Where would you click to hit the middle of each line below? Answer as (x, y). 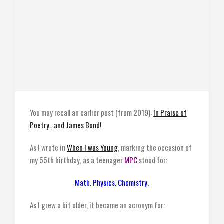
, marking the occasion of (155, 147)
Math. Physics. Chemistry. (112, 182)
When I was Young (92, 147)
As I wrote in (48, 147)
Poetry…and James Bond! (66, 125)
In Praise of (170, 112)
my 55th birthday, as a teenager (77, 160)
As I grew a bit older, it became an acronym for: (97, 205)
